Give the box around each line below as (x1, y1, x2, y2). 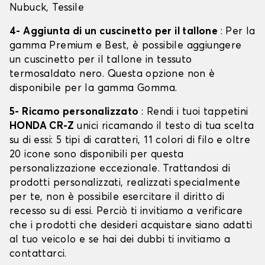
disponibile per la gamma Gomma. (9, 83, 177, 94)
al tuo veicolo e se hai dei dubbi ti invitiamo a (9, 235, 231, 245)
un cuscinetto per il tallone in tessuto (9, 55, 192, 66)
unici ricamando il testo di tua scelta (74, 121, 254, 132)
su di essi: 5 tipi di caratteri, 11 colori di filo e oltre (9, 135, 251, 146)
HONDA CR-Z (9, 121, 74, 132)
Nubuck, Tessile (9, 3, 85, 14)
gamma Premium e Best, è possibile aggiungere (9, 41, 242, 51)
